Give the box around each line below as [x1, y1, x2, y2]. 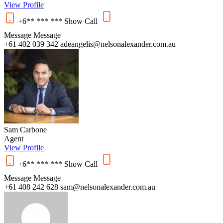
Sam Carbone [4, 125, 47, 134]
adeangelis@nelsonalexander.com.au [60, 39, 176, 48]
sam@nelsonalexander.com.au [60, 182, 155, 191]
